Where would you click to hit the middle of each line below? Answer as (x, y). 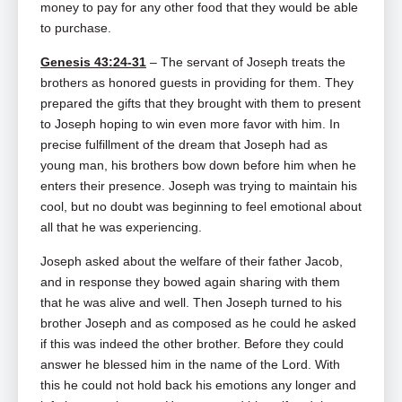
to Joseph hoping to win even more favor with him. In (190, 124)
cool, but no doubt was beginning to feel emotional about (201, 207)
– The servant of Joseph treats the (246, 62)
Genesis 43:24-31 (93, 62)
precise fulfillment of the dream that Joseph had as (184, 145)
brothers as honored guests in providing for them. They (197, 83)
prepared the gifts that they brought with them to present (201, 104)
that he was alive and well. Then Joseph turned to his (191, 303)
